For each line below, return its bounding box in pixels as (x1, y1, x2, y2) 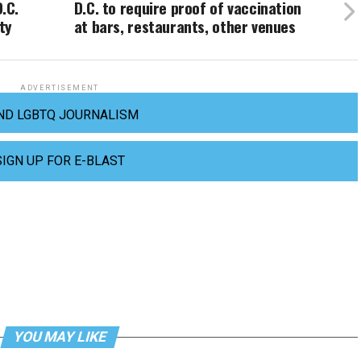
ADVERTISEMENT (19, 84, 100, 92)
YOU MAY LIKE (10, 329, 109, 345)
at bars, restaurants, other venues (73, 15, 296, 38)
